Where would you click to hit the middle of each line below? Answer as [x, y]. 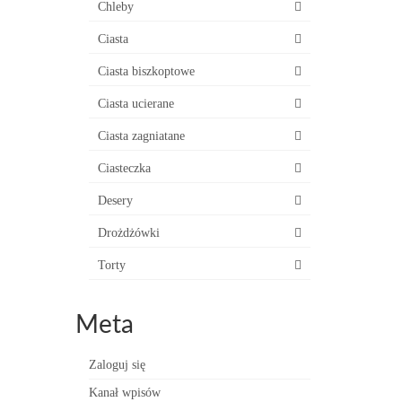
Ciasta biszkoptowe [146, 71]
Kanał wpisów [124, 393]
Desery [115, 201]
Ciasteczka [124, 168]
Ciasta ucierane [135, 104]
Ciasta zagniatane [141, 136]
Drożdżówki [128, 233]
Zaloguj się [117, 365]
